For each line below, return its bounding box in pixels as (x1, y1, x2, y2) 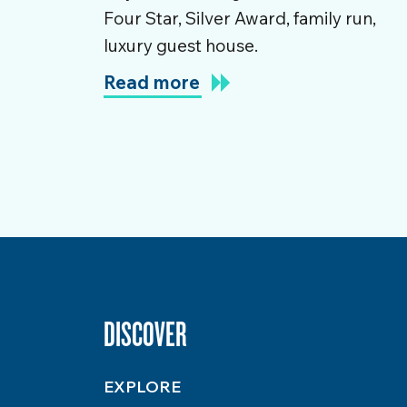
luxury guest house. (104, 35, 258, 56)
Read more (104, 71, 200, 94)
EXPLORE (104, 376, 181, 397)
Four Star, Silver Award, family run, (104, 7, 376, 29)
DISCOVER (104, 311, 187, 355)
